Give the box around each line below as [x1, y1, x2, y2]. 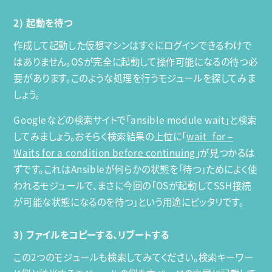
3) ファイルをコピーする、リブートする [13, 227, 169, 242]
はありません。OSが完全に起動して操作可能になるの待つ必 [13, 54, 258, 69]
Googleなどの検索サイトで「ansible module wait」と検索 [13, 113, 257, 127]
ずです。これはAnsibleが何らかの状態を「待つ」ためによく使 [13, 162, 257, 177]
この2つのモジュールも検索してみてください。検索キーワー [13, 250, 254, 264]
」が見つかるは [195, 146, 256, 160]
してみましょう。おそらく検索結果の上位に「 [13, 129, 187, 144]
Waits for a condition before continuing [13, 146, 195, 160]
